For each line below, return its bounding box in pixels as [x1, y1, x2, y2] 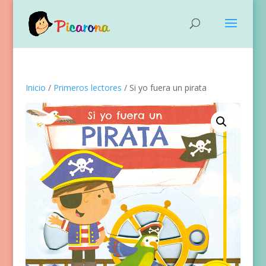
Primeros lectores [53, 82, 122, 93]
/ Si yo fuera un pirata [121, 82, 207, 93]
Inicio [25, 82, 46, 93]
